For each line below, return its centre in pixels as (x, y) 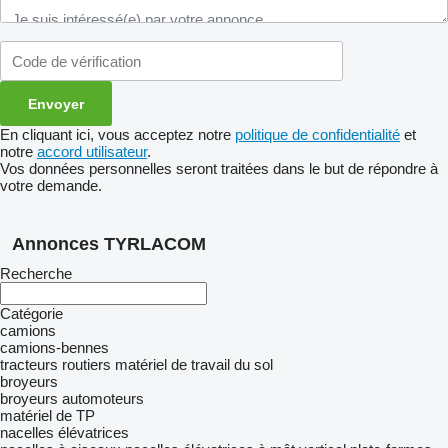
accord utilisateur (92, 151)
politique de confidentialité (317, 134)
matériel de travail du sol (194, 364)
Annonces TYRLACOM (109, 244)
